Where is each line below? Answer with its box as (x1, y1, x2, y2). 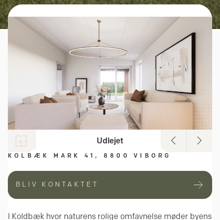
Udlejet (97, 136, 123, 145)
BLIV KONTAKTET (16, 180, 99, 189)
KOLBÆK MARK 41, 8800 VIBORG (8, 151, 172, 159)
